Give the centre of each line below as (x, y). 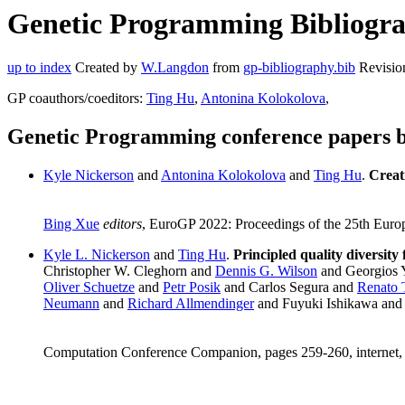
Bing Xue (71, 224)
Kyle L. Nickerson (97, 255)
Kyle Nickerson (89, 175)
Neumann (71, 304)
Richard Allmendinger (191, 304)
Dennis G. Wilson (266, 271)
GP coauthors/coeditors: (77, 99)
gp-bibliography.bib (299, 68)
